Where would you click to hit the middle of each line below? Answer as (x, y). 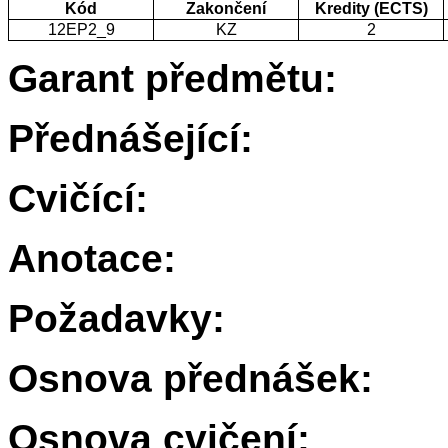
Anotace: (92, 259)
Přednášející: (130, 139)
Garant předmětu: (172, 79)
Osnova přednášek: (190, 379)
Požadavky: (116, 319)
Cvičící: (78, 199)
